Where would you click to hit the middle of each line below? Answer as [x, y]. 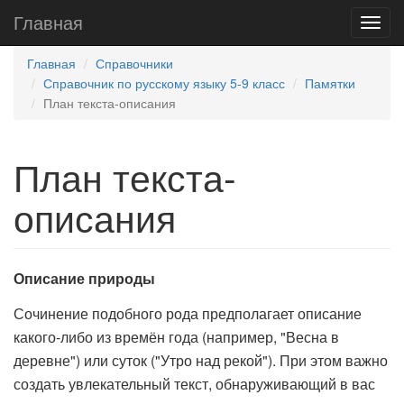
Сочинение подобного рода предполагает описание [188, 313]
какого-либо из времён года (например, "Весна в [176, 337]
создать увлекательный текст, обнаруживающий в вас [194, 384]
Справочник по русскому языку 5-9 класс [164, 83]
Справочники [134, 63]
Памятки [330, 83]
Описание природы [84, 278]
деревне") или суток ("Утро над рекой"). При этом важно [201, 360]
